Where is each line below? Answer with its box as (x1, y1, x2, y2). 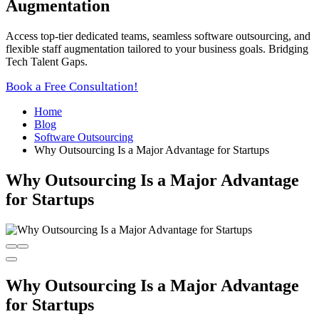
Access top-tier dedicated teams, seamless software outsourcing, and (6, 29, 310, 42)
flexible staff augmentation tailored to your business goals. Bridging (6, 42, 308, 55)
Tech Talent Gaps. (6, 55, 88, 68)
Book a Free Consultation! (6, 79, 138, 93)
